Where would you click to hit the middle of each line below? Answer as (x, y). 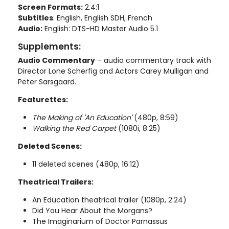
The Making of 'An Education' (82, 118)
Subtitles (36, 18)
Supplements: (49, 47)
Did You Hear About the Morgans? (92, 211)
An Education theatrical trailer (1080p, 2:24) (109, 200)
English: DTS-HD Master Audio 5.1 (100, 29)
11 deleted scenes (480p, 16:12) (86, 164)
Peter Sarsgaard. (47, 82)
